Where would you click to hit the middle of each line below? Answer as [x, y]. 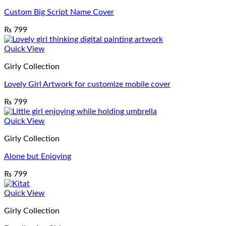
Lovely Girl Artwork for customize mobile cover [87, 84]
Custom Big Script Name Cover [59, 12]
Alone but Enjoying [38, 156]
